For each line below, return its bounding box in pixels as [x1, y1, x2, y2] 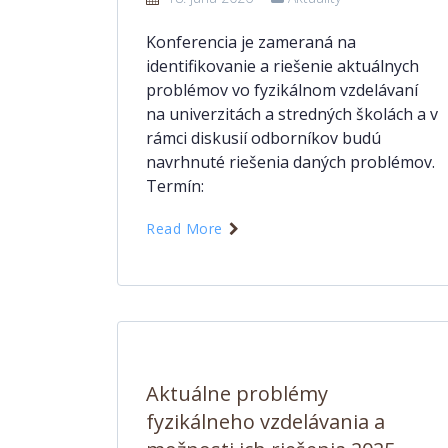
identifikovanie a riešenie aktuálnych [146, 55, 419, 77]
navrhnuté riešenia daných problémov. [146, 151, 435, 173]
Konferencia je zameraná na [146, 31, 356, 53]
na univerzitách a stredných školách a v [146, 103, 438, 125]
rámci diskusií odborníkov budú [146, 127, 381, 149]
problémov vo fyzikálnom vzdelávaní [146, 79, 418, 101]
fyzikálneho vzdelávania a [146, 408, 385, 435]
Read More [146, 219, 227, 238]
